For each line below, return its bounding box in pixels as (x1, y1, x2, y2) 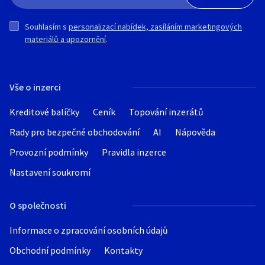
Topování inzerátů (129, 106, 203, 118)
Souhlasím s (25, 21, 69, 32)
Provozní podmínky (9, 146, 88, 158)
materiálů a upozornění (25, 34, 106, 44)
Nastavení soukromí (9, 166, 91, 178)
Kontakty (104, 244, 143, 256)
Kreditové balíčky (9, 106, 79, 118)
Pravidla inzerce (102, 146, 166, 158)
